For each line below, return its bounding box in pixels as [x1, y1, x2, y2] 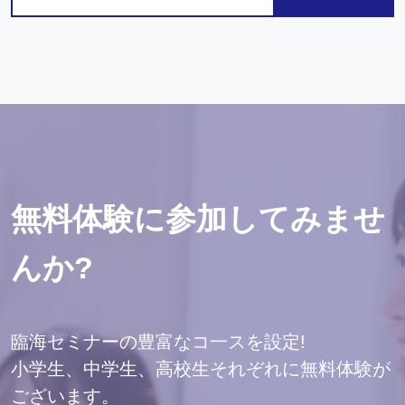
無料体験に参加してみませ [11, 201, 385, 236]
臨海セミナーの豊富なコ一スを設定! [11, 331, 306, 352]
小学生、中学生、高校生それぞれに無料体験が [11, 358, 391, 379]
